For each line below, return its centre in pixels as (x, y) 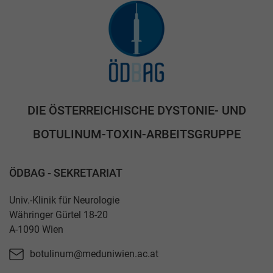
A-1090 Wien (36, 229)
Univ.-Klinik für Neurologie (64, 200)
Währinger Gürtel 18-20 (58, 214)
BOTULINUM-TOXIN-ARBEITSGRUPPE (136, 134)
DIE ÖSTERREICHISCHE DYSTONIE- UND (136, 111)
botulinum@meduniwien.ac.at (94, 254)
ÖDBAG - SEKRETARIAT (66, 172)
